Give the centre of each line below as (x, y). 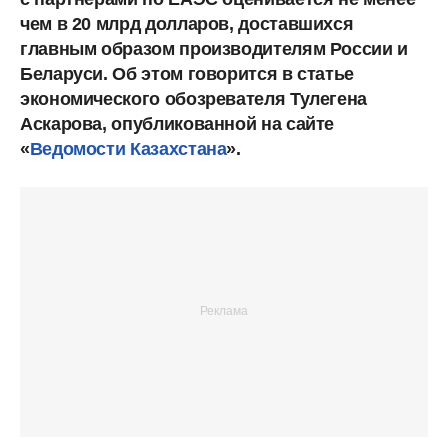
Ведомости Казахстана (128, 148)
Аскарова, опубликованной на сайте (177, 123)
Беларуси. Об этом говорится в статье (187, 73)
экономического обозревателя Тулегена (194, 98)
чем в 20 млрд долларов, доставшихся (187, 23)
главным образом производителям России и (214, 48)
